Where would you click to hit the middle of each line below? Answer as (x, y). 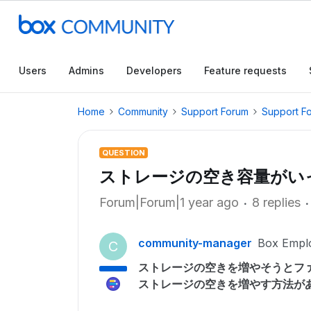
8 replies (276, 202)
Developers (154, 70)
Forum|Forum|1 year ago (169, 202)
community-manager (195, 243)
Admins (86, 70)
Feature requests (245, 70)
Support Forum (215, 111)
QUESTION (124, 153)
